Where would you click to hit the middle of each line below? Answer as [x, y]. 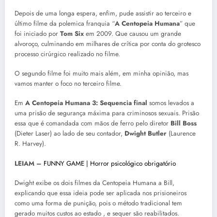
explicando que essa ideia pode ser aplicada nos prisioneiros [101, 193]
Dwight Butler [146, 134]
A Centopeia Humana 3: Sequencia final [86, 103]
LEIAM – [28, 163]
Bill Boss [184, 124]
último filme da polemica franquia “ [65, 24]
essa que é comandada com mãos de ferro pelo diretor [93, 124]
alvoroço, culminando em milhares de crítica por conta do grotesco [108, 44]
